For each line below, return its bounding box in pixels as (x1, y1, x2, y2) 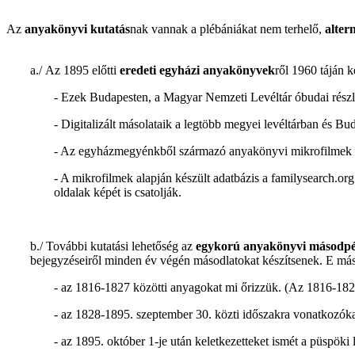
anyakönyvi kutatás (25, 21, 130, 36)
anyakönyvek (200, 63, 275, 77)
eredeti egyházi (116, 63, 200, 77)
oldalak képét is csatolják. (54, 185, 181, 199)
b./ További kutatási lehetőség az (30, 239, 196, 253)
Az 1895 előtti (45, 63, 116, 77)
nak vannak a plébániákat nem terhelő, (130, 21, 325, 36)
